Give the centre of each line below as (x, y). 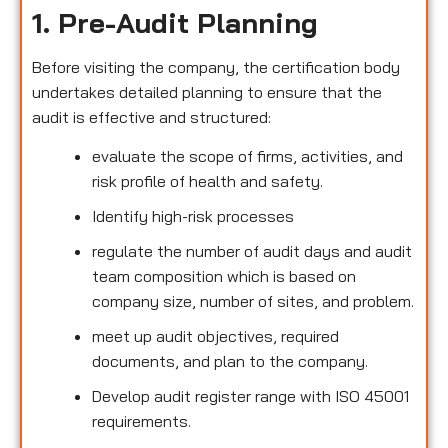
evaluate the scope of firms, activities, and (247, 155)
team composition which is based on (224, 275)
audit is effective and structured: (151, 116)
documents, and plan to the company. (230, 360)
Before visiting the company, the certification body (216, 66)
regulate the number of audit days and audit (252, 250)
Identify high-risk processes (195, 215)
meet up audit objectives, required (215, 335)
